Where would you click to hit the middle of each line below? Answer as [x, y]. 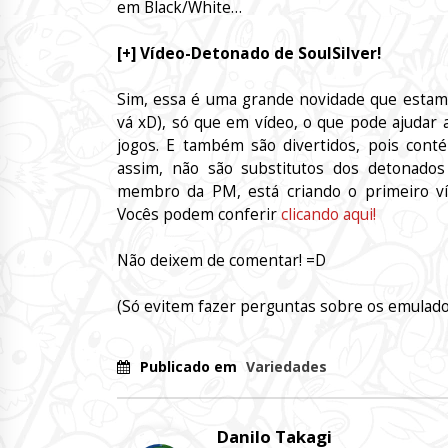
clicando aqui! [328, 214]
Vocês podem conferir [199, 214]
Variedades [286, 367]
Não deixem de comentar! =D [221, 261]
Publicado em [190, 367]
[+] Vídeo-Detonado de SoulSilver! [249, 53]
